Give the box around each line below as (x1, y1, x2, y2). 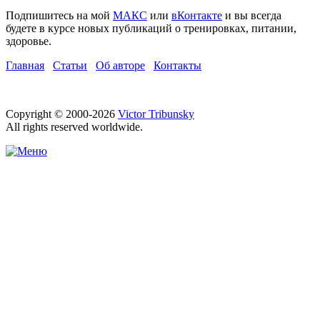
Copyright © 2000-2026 (6, 108, 118, 121)
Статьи (53, 59, 87, 72)
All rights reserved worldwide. (6, 121, 143, 134)
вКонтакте (171, 9, 222, 22)
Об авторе (96, 59, 145, 72)
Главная (6, 59, 44, 72)
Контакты (154, 59, 201, 72)
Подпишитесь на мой (6, 9, 113, 22)
